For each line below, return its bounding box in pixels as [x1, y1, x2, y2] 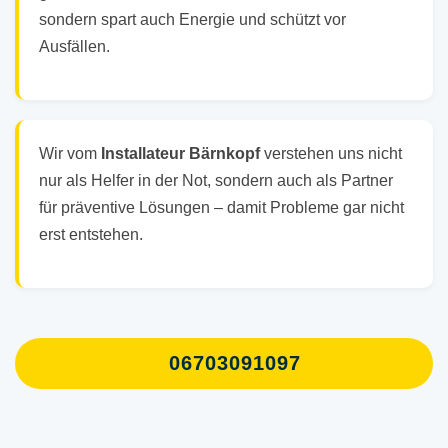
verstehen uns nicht [260, 145, 402, 163]
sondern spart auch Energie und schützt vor [39, 11, 346, 29]
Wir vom [39, 145, 101, 163]
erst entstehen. [39, 226, 143, 244]
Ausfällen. [39, 38, 110, 56]
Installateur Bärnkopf [101, 145, 260, 163]
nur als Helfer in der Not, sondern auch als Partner [39, 172, 393, 190]
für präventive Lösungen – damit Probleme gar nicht [39, 199, 404, 217]
